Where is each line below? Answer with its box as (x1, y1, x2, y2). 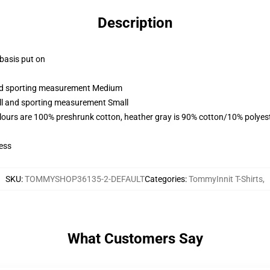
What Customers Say (67, 230, 203, 247)
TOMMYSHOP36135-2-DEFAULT (25, 174, 145, 184)
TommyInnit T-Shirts (189, 174, 263, 184)
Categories (145, 174, 185, 184)
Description (98, 14, 172, 31)
